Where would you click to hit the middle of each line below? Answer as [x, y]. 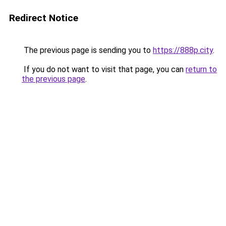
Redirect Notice [44, 18]
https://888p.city [183, 50]
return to [201, 69]
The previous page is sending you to [87, 50]
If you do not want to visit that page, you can [104, 69]
